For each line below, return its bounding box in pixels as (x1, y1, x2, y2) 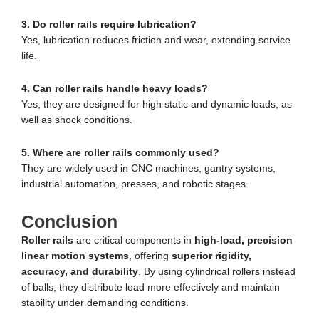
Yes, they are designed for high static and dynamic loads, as (21, 99, 292, 110)
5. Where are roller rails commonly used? (21, 147, 219, 159)
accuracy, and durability (21, 266, 138, 278)
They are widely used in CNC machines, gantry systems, (21, 163, 276, 174)
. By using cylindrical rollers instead (138, 266, 296, 278)
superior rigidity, (172, 251, 251, 262)
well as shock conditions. (21, 115, 132, 126)
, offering (129, 251, 172, 262)
